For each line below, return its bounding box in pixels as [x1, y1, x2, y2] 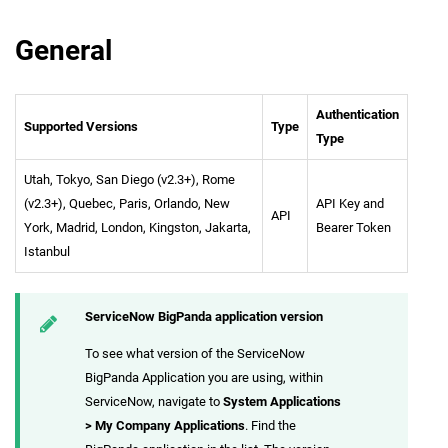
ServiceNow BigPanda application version [85, 308, 323, 324]
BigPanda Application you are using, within [85, 369, 323, 385]
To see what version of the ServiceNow [85, 345, 305, 361]
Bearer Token [316, 219, 391, 235]
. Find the [245, 417, 296, 433]
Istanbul [24, 243, 70, 259]
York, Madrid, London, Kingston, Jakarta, [24, 219, 251, 235]
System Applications [223, 393, 341, 409]
